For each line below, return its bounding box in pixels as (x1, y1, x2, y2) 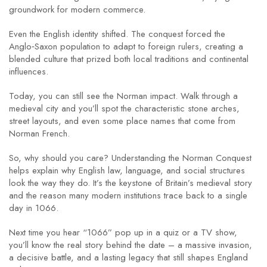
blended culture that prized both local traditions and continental (9, 52, 249, 66)
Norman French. (9, 127, 70, 140)
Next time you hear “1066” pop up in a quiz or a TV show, (9, 226, 237, 239)
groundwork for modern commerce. (9, 3, 145, 16)
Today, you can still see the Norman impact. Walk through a (9, 89, 238, 103)
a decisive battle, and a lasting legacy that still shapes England (9, 251, 248, 264)
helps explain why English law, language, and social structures (9, 164, 245, 177)
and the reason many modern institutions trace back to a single (9, 189, 247, 202)
